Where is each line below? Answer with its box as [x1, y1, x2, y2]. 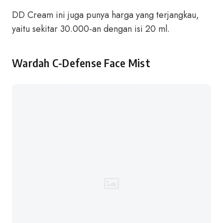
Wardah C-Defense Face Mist [12, 56, 150, 70]
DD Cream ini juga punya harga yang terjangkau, [12, 8, 199, 21]
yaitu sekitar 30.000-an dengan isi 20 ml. [12, 22, 170, 35]
